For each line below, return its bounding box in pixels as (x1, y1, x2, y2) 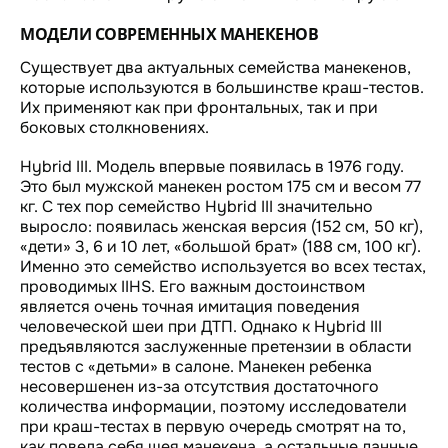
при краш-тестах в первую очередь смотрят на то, (20, 415, 406, 437)
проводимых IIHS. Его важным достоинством (20, 275, 365, 297)
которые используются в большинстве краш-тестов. (20, 76, 424, 98)
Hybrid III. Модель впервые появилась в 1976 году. (20, 155, 404, 177)
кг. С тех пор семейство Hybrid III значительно (20, 195, 373, 217)
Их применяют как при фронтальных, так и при (20, 96, 378, 118)
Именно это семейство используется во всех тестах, (20, 255, 426, 277)
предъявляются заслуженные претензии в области (20, 335, 412, 357)
